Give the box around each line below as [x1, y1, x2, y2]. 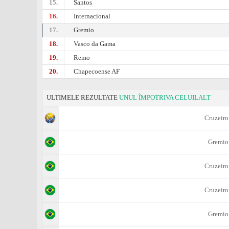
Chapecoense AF [74, 67, 120, 75]
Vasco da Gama [74, 40, 116, 48]
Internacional [74, 12, 111, 20]
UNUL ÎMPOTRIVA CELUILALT [119, 94, 211, 101]
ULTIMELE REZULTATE [47, 94, 119, 101]
